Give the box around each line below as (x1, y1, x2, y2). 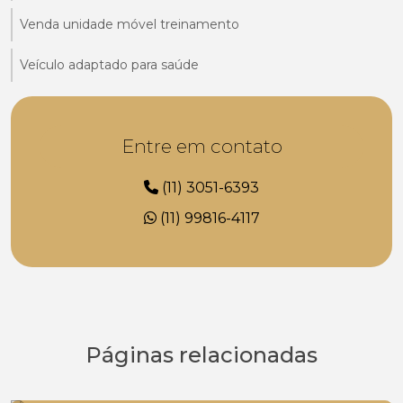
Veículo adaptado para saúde (20, 56, 199, 73)
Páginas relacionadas (85, 341, 318, 368)
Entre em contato (121, 134, 282, 157)
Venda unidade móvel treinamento (20, 15, 239, 32)
